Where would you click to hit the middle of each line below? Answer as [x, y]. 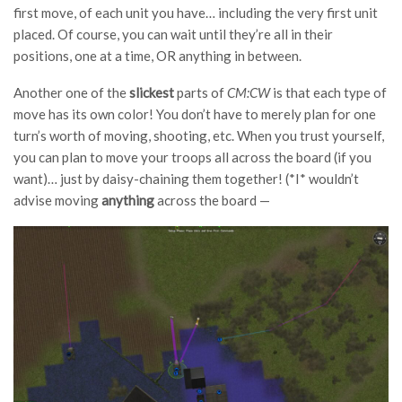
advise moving [57, 201]
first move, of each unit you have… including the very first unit [196, 13]
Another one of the [71, 93]
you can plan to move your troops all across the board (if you [192, 157]
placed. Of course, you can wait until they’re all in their [173, 35]
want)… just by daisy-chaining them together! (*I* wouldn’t [186, 179]
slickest [152, 93]
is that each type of [330, 93]
